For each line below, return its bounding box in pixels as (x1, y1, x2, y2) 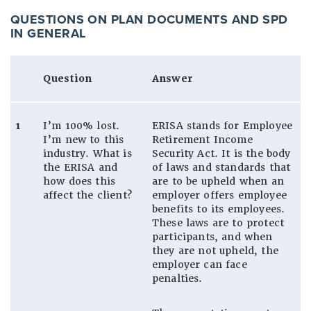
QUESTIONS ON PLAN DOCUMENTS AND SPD (10, 11, 288, 27)
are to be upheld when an (152, 174, 284, 187)
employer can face (152, 258, 247, 271)
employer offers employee (152, 188, 287, 201)
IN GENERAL (10, 25, 86, 41)
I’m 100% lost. (43, 119, 120, 132)
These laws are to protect (152, 216, 285, 229)
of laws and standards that (152, 160, 291, 174)
